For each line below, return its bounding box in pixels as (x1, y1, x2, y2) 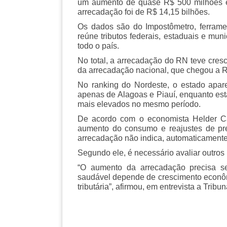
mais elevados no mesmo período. (78, 100, 201, 108)
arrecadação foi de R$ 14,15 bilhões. (78, 8, 210, 16)
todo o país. (78, 42, 119, 50)
